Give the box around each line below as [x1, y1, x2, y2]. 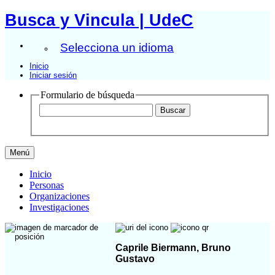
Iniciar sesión [29, 70, 77, 80]
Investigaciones [29, 202, 89, 213]
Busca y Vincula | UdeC [5, 10, 193, 29]
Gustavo [115, 253, 155, 264]
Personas [29, 180, 64, 191]
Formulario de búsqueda [41, 89, 134, 100]
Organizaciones [29, 191, 90, 202]
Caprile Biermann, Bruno [115, 242, 231, 253]
